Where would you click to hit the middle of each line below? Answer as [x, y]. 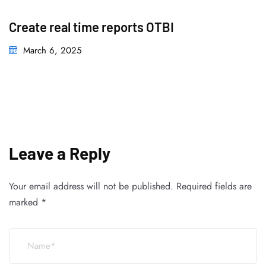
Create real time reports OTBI [91, 26]
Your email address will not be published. [91, 186]
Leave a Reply [60, 153]
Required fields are [214, 186]
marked [25, 202]
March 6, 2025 [52, 50]
